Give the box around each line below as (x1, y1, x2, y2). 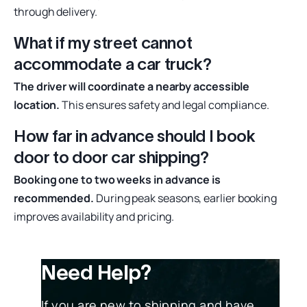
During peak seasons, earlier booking (94, 190, 278, 206)
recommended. (14, 190, 95, 206)
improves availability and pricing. (14, 208, 175, 224)
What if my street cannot (14, 33, 193, 52)
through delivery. (14, 3, 97, 19)
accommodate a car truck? (14, 54, 212, 73)
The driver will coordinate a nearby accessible (14, 78, 250, 94)
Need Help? (41, 260, 151, 284)
